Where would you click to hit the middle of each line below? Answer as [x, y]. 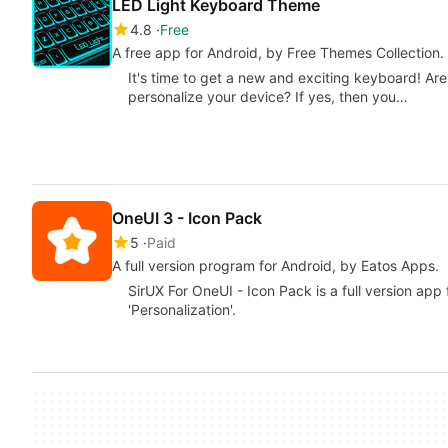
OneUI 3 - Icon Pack [187, 218]
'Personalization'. [182, 310]
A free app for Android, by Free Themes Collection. [278, 53]
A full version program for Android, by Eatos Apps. [275, 266]
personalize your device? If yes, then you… [268, 97]
